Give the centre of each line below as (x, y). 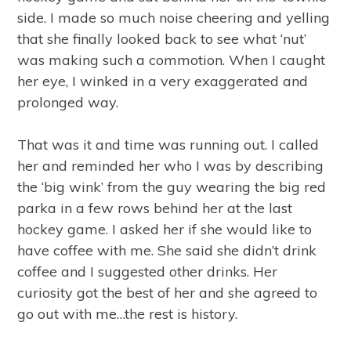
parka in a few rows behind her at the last (155, 208)
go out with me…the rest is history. (128, 314)
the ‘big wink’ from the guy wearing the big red (172, 187)
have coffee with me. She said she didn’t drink (167, 250)
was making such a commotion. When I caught (172, 60)
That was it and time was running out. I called (168, 145)
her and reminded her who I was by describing (171, 166)
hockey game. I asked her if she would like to (165, 229)
